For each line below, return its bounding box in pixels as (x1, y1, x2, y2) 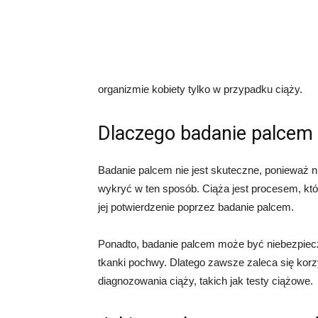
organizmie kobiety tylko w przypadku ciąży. (98, 83, 302, 95)
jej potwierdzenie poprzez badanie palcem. (98, 201, 294, 213)
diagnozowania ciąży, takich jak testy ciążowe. (98, 275, 313, 287)
